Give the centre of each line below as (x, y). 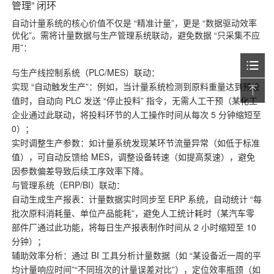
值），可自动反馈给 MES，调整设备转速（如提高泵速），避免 (134, 156)
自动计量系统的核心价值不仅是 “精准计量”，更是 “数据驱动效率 (135, 22)
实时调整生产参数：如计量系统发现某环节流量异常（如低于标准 (136, 142)
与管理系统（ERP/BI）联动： (68, 184)
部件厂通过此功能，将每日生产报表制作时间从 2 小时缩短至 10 (134, 227)
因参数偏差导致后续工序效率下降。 (80, 170)
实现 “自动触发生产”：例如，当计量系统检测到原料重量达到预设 (136, 86)
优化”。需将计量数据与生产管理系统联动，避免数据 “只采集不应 (136, 35)
